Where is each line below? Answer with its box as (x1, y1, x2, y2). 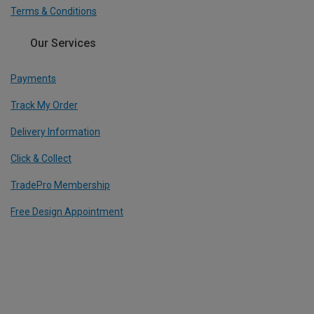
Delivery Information (11, 125, 100, 137)
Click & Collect (11, 152, 71, 164)
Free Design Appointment (11, 205, 123, 217)
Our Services (30, 36, 96, 50)
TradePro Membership (11, 179, 110, 191)
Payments (11, 72, 56, 84)
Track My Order (11, 99, 78, 111)
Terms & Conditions (11, 6, 97, 18)
